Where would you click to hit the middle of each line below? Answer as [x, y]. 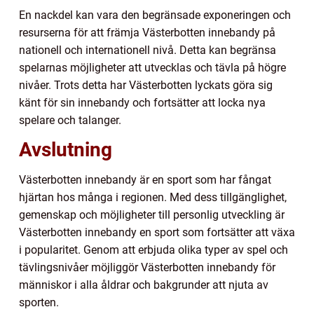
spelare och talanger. [70, 121]
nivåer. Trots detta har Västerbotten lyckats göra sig [146, 86]
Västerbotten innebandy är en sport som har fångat [145, 180]
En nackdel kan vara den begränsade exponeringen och [155, 15]
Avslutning [66, 150]
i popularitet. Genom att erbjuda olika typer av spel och [153, 250]
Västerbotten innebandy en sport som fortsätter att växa [157, 233]
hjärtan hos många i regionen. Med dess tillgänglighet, [153, 198]
